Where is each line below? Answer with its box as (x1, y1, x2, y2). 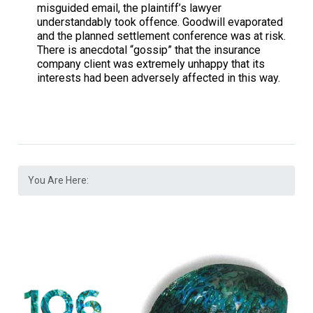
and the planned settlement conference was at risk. (37, 29, 286, 43)
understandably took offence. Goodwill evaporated (37, 15, 284, 29)
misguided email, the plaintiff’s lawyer (37, 1, 222, 15)
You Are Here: (28, 174, 89, 186)
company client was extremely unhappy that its (37, 57, 265, 71)
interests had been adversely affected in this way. (37, 71, 281, 85)
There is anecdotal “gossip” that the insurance (37, 43, 261, 57)
